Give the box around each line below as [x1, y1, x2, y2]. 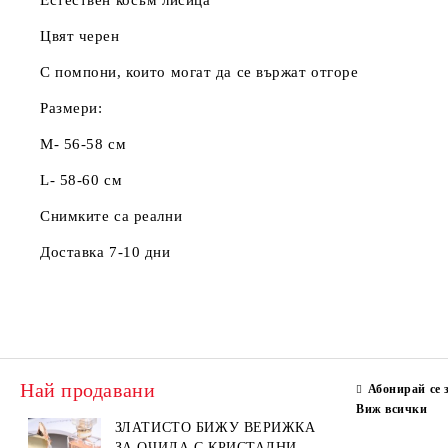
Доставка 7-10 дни [40, 244, 171, 260]
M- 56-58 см [40, 136, 127, 152]
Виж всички [356, 402, 428, 416]
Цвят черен [40, 28, 120, 44]
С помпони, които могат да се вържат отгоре [40, 64, 359, 80]
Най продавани [20, 379, 156, 401]
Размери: [40, 100, 103, 116]
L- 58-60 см [40, 172, 123, 188]
